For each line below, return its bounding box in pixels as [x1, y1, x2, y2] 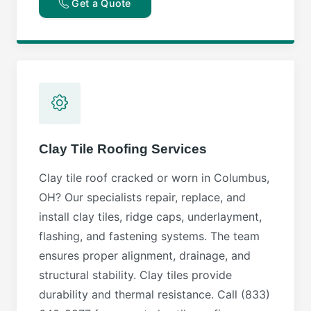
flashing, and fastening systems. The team [39, 229, 260, 244]
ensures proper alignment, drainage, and [39, 249, 251, 263]
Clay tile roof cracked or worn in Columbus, [39, 171, 269, 185]
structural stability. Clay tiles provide [39, 268, 232, 283]
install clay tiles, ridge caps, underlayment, [39, 210, 262, 224]
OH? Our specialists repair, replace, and [39, 190, 246, 205]
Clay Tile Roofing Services [39, 142, 207, 157]
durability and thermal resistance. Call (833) [39, 287, 270, 302]
